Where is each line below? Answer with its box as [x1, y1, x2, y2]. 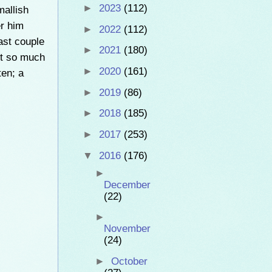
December [103, 178, 151, 191]
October [110, 255, 148, 267]
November [103, 223, 151, 235]
